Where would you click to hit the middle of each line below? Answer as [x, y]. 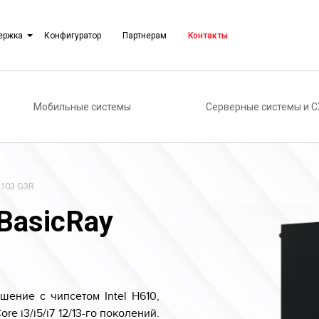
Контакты [208, 36]
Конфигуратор [73, 36]
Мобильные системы [82, 107]
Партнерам [145, 36]
